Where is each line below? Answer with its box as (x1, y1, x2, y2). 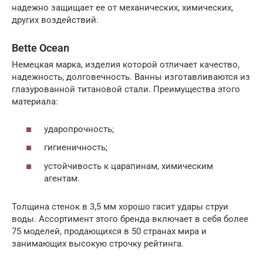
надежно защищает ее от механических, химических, (12, 2, 233, 13)
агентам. (44, 173, 82, 184)
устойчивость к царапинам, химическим (44, 160, 213, 171)
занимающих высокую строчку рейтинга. (12, 238, 184, 249)
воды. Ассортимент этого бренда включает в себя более (12, 213, 248, 224)
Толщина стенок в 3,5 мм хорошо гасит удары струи (12, 201, 228, 212)
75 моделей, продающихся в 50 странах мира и (12, 225, 207, 237)
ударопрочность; (44, 123, 114, 134)
